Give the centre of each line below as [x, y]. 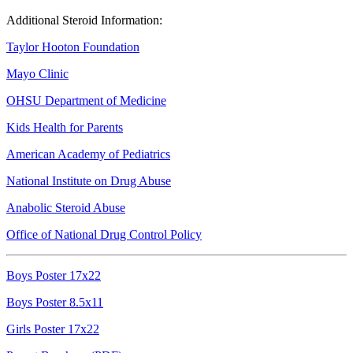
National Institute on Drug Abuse [89, 180]
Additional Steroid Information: [84, 20]
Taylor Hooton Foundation [73, 46]
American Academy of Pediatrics [88, 154]
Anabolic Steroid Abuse [66, 207]
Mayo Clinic [37, 73]
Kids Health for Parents [65, 127]
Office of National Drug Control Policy [104, 234]
